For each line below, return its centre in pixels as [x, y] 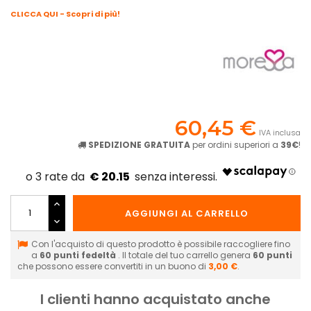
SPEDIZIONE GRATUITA [139, 144]
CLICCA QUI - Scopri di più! [65, 14]
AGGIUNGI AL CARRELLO [187, 213]
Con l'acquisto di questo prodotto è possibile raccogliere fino [161, 244]
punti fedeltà [85, 255]
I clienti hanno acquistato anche [155, 299]
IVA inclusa [280, 132]
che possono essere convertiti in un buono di [113, 266]
